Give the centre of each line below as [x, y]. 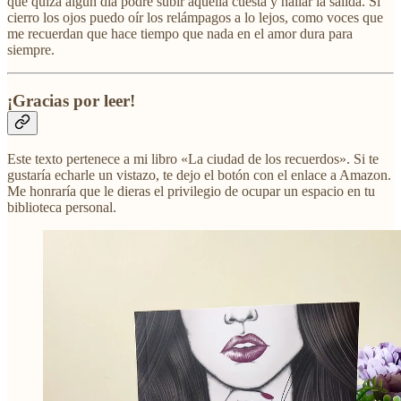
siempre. [31, 49]
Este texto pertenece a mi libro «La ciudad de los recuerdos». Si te [193, 159]
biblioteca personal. [62, 208]
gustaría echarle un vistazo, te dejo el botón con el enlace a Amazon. [199, 175]
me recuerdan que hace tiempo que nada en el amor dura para [180, 33]
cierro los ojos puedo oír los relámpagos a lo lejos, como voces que [195, 17]
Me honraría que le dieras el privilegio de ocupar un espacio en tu [191, 192]
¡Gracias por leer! [71, 100]
